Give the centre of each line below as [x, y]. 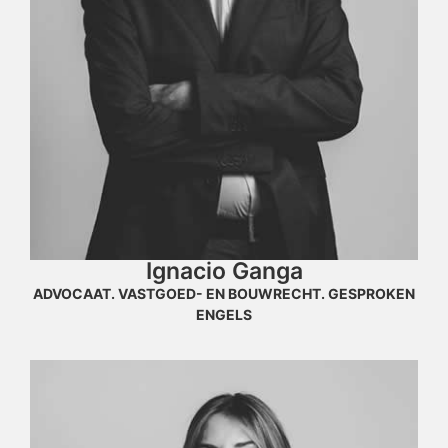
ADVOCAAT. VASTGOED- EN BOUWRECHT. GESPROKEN [224, 294]
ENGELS [224, 315]
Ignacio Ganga [224, 271]
